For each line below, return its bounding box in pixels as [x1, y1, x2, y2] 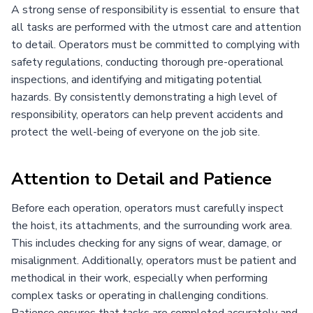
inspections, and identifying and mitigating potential [11, 71, 262, 87]
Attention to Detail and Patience [11, 167, 272, 190]
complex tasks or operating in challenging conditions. [11, 287, 268, 303]
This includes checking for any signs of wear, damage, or [11, 235, 282, 251]
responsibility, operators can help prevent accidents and [11, 106, 283, 122]
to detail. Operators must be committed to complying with [11, 36, 300, 52]
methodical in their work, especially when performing [11, 270, 268, 286]
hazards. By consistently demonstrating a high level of [11, 89, 277, 105]
